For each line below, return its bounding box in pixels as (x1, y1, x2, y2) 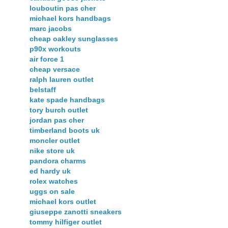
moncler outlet (30, 136, 80, 145)
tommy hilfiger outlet (30, 218, 102, 226)
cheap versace (30, 65, 80, 74)
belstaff (30, 85, 56, 94)
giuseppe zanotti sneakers (30, 208, 122, 216)
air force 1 (30, 55, 64, 64)
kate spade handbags (30, 96, 105, 104)
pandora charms (30, 157, 86, 165)
